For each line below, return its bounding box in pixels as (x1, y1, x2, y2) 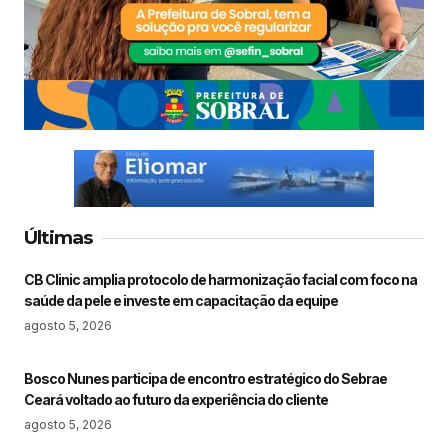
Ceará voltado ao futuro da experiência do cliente (24, 391, 328, 409)
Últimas (24, 226, 92, 250)
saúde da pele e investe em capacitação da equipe (24, 292, 338, 310)
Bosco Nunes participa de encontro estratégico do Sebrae (24, 370, 387, 388)
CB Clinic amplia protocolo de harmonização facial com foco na (24, 271, 417, 289)
